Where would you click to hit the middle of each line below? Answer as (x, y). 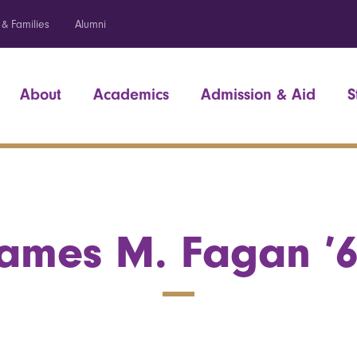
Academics (131, 94)
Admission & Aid (258, 94)
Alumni (90, 24)
